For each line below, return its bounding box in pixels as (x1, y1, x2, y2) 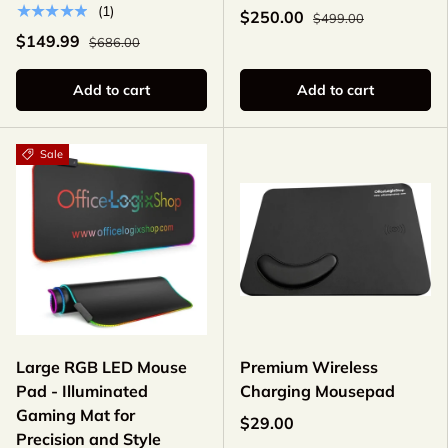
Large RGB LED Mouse (16, 357, 187, 378)
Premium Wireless (240, 357, 378, 378)
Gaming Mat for (16, 405, 135, 426)
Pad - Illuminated (16, 381, 148, 402)
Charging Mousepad (240, 381, 395, 402)
